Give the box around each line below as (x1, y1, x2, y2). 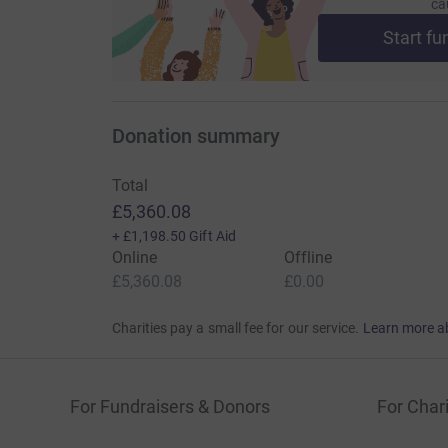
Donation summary (111, 123, 280, 148)
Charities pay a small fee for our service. (111, 319, 360, 336)
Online (111, 247, 157, 267)
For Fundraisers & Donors (70, 395, 270, 417)
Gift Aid (189, 227, 236, 244)
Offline (283, 247, 333, 267)
